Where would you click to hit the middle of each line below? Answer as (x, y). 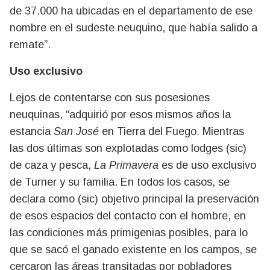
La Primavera (126, 165)
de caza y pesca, (52, 165)
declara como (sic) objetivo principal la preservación (134, 199)
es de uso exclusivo (207, 165)
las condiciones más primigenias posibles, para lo (129, 232)
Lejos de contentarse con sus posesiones (110, 97)
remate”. (30, 44)
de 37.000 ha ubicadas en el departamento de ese (131, 11)
